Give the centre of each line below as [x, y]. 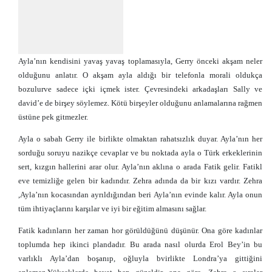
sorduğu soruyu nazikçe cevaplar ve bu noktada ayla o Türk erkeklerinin [140, 153]
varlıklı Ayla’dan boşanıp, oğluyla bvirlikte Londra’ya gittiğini [140, 258]
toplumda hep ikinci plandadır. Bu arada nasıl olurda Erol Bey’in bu [140, 244]
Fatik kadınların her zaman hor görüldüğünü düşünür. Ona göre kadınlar [140, 230]
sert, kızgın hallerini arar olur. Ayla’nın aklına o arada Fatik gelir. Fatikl [140, 167]
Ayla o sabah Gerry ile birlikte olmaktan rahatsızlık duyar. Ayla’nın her [140, 139]
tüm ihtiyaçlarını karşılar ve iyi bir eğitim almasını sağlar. [112, 209]
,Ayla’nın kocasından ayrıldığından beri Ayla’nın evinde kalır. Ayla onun [140, 195]
